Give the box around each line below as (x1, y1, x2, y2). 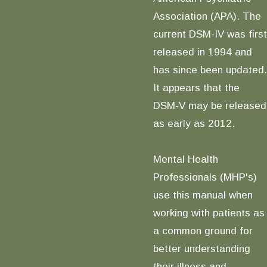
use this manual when (153, 188, 253, 201)
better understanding (153, 242, 250, 254)
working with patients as (153, 206, 265, 219)
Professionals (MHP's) (153, 170, 257, 183)
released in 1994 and (153, 45, 252, 58)
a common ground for (153, 224, 253, 237)
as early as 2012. (153, 117, 235, 129)
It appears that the (153, 81, 240, 94)
